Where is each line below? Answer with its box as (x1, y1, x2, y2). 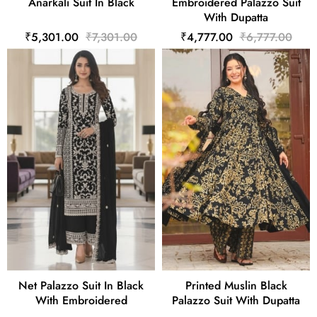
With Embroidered (35, 292, 127, 309)
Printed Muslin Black (185, 277, 287, 294)
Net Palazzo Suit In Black (18, 277, 144, 294)
